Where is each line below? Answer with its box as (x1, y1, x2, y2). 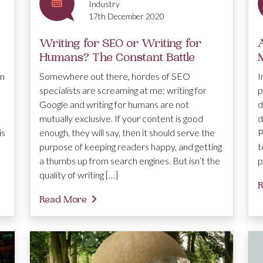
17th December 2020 (89, 11, 164, 21)
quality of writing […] (39, 168, 118, 180)
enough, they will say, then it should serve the (39, 126, 215, 138)
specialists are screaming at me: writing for (39, 84, 207, 96)
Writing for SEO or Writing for (39, 35, 201, 50)
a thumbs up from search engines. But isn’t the (39, 154, 220, 166)
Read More (39, 193, 87, 205)
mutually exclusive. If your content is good (39, 112, 203, 124)
